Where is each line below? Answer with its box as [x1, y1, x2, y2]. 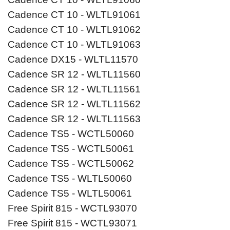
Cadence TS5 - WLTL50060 [8, 173, 132, 184]
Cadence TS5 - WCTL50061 [8, 143, 134, 155]
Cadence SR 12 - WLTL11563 [8, 113, 141, 125]
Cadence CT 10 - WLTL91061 [8, 9, 141, 21]
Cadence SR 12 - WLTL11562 [8, 99, 141, 110]
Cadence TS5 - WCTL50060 [8, 128, 134, 140]
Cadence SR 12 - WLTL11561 [8, 84, 141, 95]
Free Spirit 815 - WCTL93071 [8, 218, 137, 229]
